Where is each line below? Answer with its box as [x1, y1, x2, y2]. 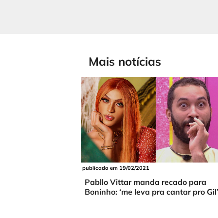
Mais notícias [89, 54, 161, 69]
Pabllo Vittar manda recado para [85, 177, 206, 187]
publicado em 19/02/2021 [82, 164, 150, 172]
